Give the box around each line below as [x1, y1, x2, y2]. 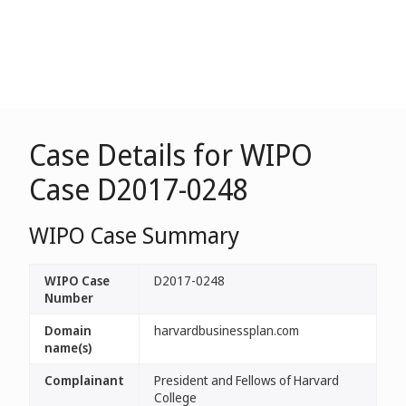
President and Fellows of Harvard [154, 372, 339, 389]
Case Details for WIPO [29, 135, 313, 174]
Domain [44, 322, 92, 339]
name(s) [44, 339, 92, 356]
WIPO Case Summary [29, 219, 239, 250]
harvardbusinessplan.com [154, 322, 299, 339]
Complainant [44, 372, 124, 389]
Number [44, 289, 93, 306]
